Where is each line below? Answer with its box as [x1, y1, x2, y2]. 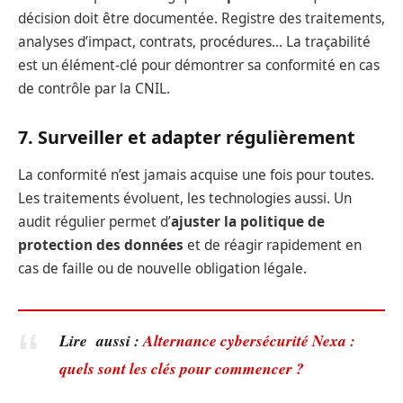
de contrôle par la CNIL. [18, 78, 170, 98]
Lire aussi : [58, 328, 143, 352]
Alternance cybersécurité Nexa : [142, 328, 355, 352]
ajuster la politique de [171, 212, 325, 232]
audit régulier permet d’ [18, 212, 171, 232]
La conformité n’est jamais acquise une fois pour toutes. [18, 166, 374, 185]
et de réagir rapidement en [184, 236, 362, 255]
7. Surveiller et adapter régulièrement [18, 125, 355, 150]
